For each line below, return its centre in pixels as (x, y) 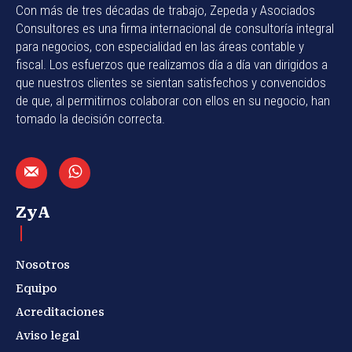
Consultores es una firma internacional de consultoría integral (175, 28)
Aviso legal (48, 335)
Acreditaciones (60, 312)
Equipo (36, 288)
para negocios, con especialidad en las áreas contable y (160, 46)
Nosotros (43, 264)
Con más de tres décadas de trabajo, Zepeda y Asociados (165, 10)
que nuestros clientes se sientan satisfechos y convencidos (171, 82)
